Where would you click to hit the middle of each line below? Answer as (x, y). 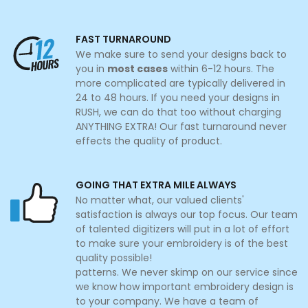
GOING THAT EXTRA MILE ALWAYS (156, 185)
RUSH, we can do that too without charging (178, 112)
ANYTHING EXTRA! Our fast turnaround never (181, 127)
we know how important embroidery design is (185, 287)
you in (91, 69)
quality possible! (114, 258)
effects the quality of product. (149, 141)
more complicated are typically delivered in (180, 84)
